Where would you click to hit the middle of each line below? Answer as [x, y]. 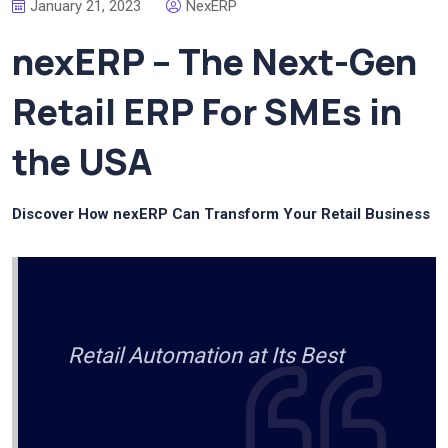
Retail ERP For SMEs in [207, 111]
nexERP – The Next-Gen [214, 61]
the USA [82, 161]
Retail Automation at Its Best [205, 355]
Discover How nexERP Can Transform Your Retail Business [221, 213]
